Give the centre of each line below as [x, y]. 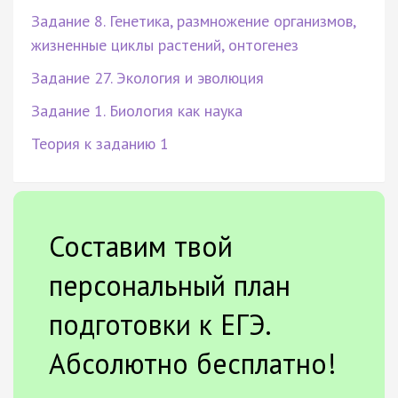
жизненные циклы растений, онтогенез [165, 44]
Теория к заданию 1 [100, 143]
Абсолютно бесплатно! [193, 363]
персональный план [170, 285]
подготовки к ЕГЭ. [159, 324]
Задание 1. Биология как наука [137, 110]
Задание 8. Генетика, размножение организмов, [193, 20]
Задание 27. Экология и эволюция [147, 77]
